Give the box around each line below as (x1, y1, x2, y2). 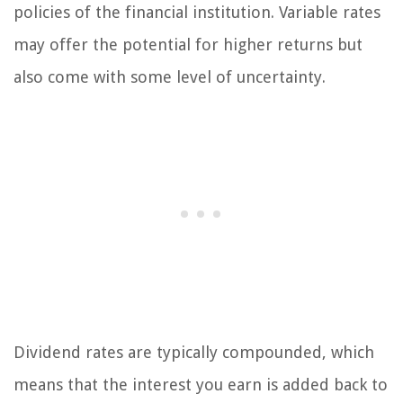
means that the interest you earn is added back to (13, 374, 388, 394)
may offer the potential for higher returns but (13, 34, 363, 54)
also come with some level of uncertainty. (13, 67, 326, 86)
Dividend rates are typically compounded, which (13, 342, 374, 362)
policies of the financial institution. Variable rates (13, 2, 381, 22)
